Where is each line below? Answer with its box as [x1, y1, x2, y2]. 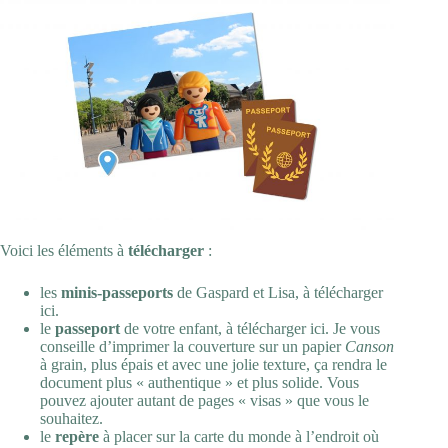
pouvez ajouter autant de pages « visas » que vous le [40, 391, 369, 409]
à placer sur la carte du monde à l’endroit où [99, 427, 379, 445]
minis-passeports [61, 283, 173, 301]
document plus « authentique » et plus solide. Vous [40, 373, 359, 391]
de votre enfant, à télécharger [120, 319, 310, 337]
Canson [345, 337, 394, 355]
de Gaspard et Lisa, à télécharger [173, 283, 383, 301]
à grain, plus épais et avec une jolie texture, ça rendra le [40, 355, 387, 373]
